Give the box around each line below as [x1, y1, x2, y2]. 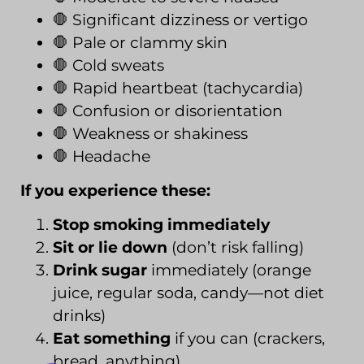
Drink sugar [53, 261, 147, 280]
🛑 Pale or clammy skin [53, 32, 227, 52]
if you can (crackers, [171, 329, 325, 349]
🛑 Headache [53, 146, 150, 166]
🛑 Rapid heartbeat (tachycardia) [53, 78, 303, 97]
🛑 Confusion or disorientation [53, 101, 283, 120]
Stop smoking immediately [53, 215, 270, 235]
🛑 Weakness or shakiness [53, 123, 248, 143]
